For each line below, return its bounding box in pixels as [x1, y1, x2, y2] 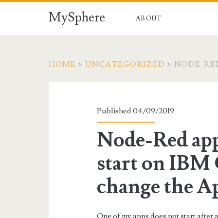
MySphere [48, 9, 105, 26]
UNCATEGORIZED [85, 59, 165, 69]
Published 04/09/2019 [97, 106, 175, 116]
